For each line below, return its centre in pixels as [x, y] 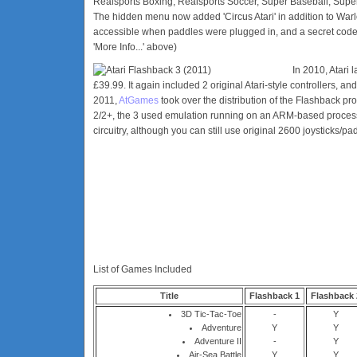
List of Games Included [143, 269]
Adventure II [218, 341]
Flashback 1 [275, 296]
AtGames [139, 100]
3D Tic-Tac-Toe [211, 314]
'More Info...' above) [135, 47]
